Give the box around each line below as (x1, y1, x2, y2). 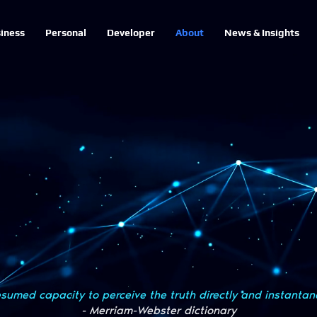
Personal (45, 27, 86, 38)
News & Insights (224, 27, 299, 38)
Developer (106, 27, 155, 38)
